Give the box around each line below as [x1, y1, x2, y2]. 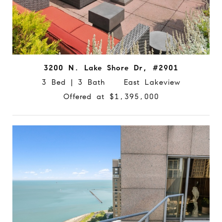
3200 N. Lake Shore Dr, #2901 [44, 63, 178, 72]
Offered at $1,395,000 [63, 92, 159, 101]
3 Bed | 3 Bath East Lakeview [42, 77, 180, 87]
